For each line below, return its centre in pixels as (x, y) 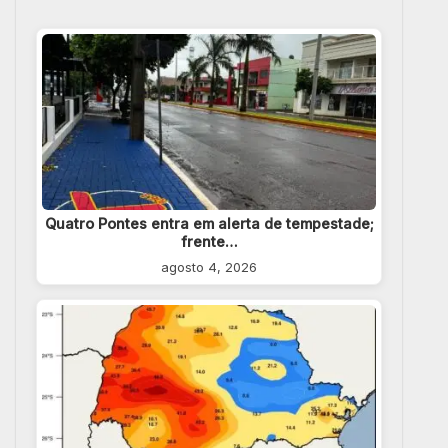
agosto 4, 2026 (209, 266)
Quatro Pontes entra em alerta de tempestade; (209, 223)
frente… (209, 241)
